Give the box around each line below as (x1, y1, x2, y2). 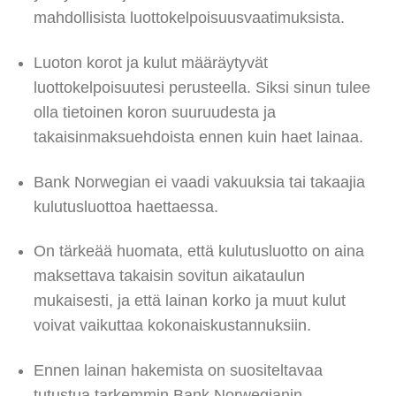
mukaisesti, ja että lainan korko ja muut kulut (33, 292, 346, 310)
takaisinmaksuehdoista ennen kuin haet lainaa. (33, 127, 363, 146)
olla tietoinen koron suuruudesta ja (33, 103, 276, 121)
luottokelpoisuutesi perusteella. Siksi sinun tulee (33, 78, 370, 96)
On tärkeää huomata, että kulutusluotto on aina (33, 242, 364, 261)
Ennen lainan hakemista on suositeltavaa (33, 362, 323, 380)
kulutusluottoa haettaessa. (33, 197, 218, 216)
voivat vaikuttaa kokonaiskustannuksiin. (33, 316, 311, 335)
